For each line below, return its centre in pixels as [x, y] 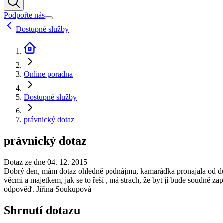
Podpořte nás [24, 15]
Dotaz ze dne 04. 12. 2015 [46, 162]
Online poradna [48, 74]
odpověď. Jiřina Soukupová [48, 189]
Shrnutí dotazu [42, 210]
